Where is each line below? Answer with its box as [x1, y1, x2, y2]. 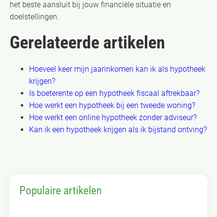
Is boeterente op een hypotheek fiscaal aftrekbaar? [29, 88, 200, 98]
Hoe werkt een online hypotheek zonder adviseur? [29, 112, 197, 122]
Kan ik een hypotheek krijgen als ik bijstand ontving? [29, 124, 207, 134]
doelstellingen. [10, 12, 59, 21]
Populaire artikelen [19, 184, 102, 197]
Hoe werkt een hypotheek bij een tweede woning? [29, 100, 195, 110]
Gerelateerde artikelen [10, 32, 165, 53]
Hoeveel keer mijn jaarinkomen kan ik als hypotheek [29, 64, 205, 74]
